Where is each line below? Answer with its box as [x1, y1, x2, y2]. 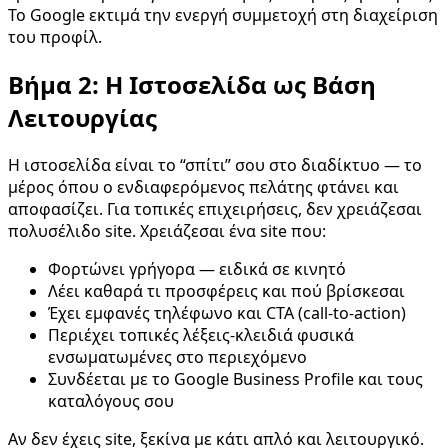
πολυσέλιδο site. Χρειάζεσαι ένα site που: [8, 220, 326, 243]
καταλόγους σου [48, 390, 174, 413]
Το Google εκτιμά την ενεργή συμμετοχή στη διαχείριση [8, 4, 438, 27]
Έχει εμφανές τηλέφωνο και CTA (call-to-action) [48, 302, 406, 325]
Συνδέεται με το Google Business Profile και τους [48, 368, 423, 391]
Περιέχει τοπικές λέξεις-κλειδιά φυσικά [48, 324, 354, 347]
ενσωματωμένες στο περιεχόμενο [48, 346, 307, 369]
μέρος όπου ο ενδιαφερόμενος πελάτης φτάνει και [8, 176, 399, 199]
